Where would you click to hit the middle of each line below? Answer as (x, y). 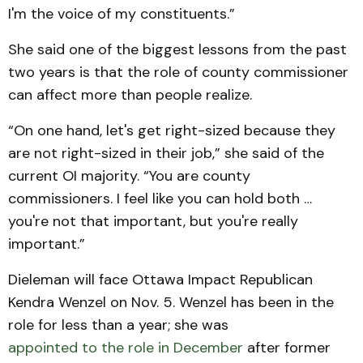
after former (287, 348)
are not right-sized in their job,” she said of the (166, 154)
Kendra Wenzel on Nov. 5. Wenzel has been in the (171, 303)
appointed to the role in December (126, 348)
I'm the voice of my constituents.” (122, 14)
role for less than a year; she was (118, 325)
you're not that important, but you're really (153, 222)
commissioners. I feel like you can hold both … (160, 199)
